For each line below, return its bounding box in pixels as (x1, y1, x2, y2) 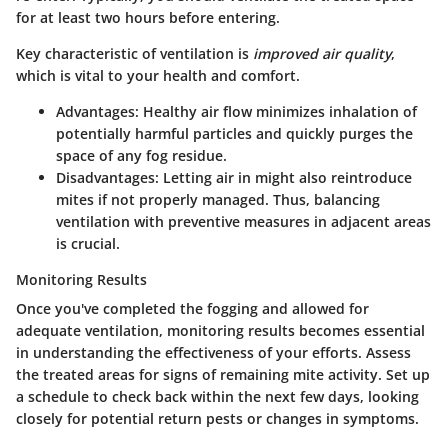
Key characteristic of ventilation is (16, 43, 253, 63)
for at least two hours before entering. (16, 7, 280, 27)
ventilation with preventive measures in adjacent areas (56, 211, 431, 231)
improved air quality (253, 43, 391, 63)
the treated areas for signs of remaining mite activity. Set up (16, 364, 430, 384)
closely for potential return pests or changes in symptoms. (16, 408, 419, 428)
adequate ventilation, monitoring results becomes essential (16, 320, 425, 340)
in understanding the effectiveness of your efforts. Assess (16, 342, 411, 362)
